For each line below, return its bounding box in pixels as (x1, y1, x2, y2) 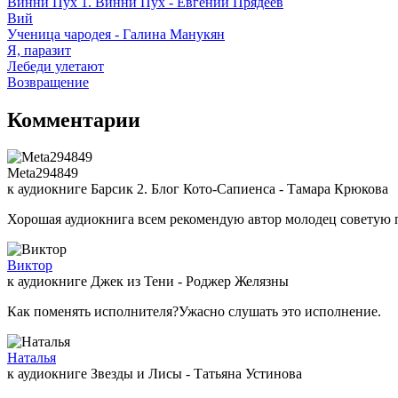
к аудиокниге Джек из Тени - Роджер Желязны (7, 274, 289, 290)
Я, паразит (7, 42, 71, 58)
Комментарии (7, 107, 140, 131)
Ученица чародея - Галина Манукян (7, 26, 225, 42)
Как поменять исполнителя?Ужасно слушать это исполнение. (7, 304, 381, 320)
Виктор (7, 258, 52, 274)
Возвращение (7, 74, 89, 90)
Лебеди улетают (7, 58, 104, 74)
